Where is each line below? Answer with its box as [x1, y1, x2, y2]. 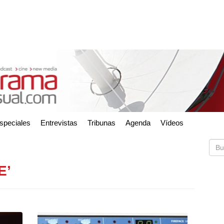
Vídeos [160, 118, 183, 127]
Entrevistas [40, 118, 77, 127]
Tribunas [87, 118, 115, 127]
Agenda [125, 118, 150, 127]
